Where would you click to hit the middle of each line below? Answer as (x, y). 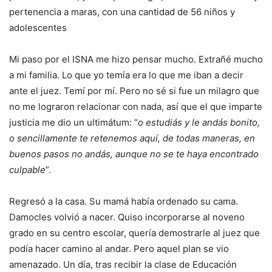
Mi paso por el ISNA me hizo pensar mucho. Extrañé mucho (136, 59)
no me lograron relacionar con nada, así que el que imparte (136, 107)
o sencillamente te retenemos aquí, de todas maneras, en (132, 138)
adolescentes (38, 28)
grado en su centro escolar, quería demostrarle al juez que (134, 233)
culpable (27, 170)
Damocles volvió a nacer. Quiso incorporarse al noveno (127, 217)
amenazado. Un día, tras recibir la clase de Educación (123, 265)
